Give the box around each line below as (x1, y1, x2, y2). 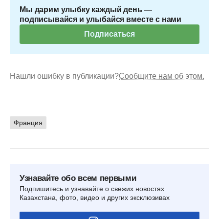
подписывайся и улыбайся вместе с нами (20, 15, 182, 23)
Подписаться (84, 29, 135, 38)
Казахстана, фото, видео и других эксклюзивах (20, 193, 170, 201)
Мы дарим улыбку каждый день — (20, 5, 152, 14)
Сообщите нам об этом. (119, 71, 204, 80)
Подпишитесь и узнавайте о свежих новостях (20, 184, 164, 193)
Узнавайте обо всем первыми (20, 173, 136, 183)
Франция (14, 118, 43, 127)
